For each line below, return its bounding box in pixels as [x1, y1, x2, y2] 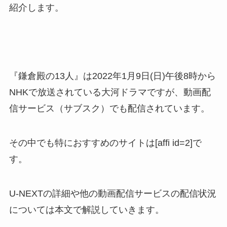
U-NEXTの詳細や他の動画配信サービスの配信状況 [9, 188, 216, 199]
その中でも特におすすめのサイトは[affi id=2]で [9, 137, 202, 148]
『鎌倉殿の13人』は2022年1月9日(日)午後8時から [9, 71, 216, 82]
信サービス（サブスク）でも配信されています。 [9, 103, 210, 114]
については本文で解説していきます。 [9, 204, 164, 215]
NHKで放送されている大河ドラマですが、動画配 [9, 87, 211, 98]
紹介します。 [9, 2, 64, 13]
